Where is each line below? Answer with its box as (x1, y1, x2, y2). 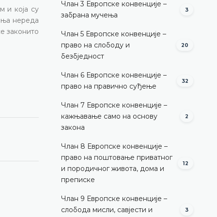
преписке (61, 175, 95, 184)
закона (61, 123, 85, 132)
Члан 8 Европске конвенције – (61, 141, 168, 151)
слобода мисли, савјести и (61, 205, 153, 214)
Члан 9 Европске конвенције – (61, 194, 167, 203)
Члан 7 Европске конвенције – (61, 100, 167, 109)
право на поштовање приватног (61, 153, 172, 162)
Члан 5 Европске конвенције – (61, 29, 166, 38)
